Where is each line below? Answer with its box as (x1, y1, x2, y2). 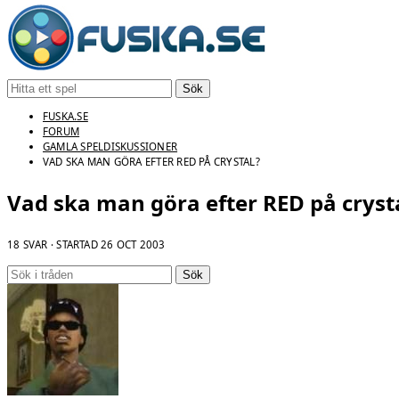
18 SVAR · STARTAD (7, 238, 102, 252)
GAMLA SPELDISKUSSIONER (43, 139, 178, 153)
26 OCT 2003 (101, 238, 166, 252)
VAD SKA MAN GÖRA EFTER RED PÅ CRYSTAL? (43, 154, 260, 168)
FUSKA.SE (43, 109, 88, 123)
